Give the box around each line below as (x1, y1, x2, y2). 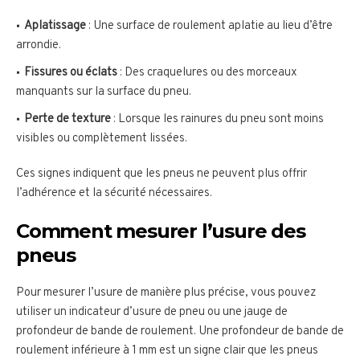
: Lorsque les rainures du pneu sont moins (111, 112, 324, 128)
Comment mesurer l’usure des (16, 219, 305, 243)
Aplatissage (24, 18, 86, 35)
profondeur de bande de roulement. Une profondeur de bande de (16, 324, 344, 340)
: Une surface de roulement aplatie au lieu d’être (86, 18, 333, 35)
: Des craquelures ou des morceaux (117, 65, 297, 81)
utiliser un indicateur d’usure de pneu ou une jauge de (16, 305, 288, 321)
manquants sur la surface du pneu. (16, 84, 191, 100)
